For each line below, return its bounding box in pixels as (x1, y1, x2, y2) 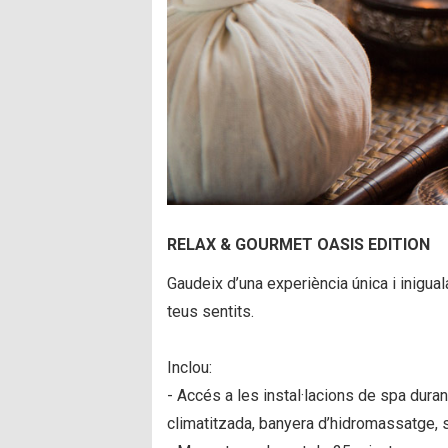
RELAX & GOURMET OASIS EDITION (167, 235, 430, 254)
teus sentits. (167, 302, 254, 321)
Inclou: (167, 358, 212, 377)
